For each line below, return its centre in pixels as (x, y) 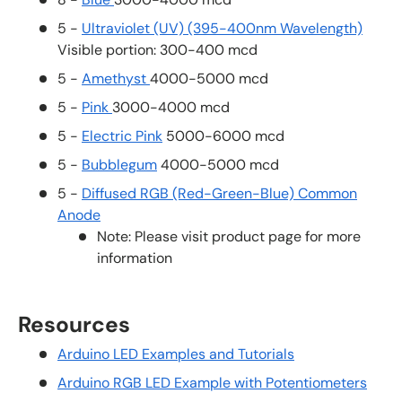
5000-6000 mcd (223, 136)
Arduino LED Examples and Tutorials (176, 354)
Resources (74, 325)
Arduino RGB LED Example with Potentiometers (212, 383)
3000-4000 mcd (171, 108)
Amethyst (116, 79)
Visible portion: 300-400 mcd (157, 50)
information (135, 258)
